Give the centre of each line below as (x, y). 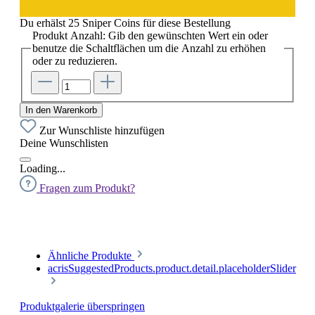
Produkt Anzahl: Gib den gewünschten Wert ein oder (150, 35)
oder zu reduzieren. (75, 60)
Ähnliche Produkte (91, 256)
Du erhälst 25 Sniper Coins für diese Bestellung (125, 22)
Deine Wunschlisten (64, 143)
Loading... (43, 169)
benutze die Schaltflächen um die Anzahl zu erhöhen (149, 48)
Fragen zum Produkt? (87, 188)
